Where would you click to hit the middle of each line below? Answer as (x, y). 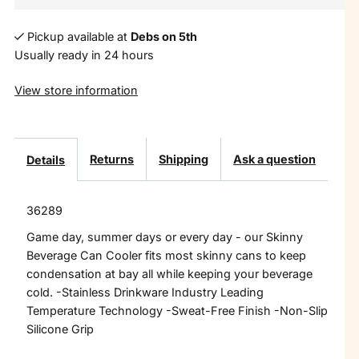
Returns (112, 159)
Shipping (184, 159)
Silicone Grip (61, 329)
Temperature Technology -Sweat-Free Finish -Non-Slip (177, 311)
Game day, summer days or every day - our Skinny (165, 237)
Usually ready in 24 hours (85, 54)
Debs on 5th (163, 36)
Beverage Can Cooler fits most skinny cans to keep (167, 256)
